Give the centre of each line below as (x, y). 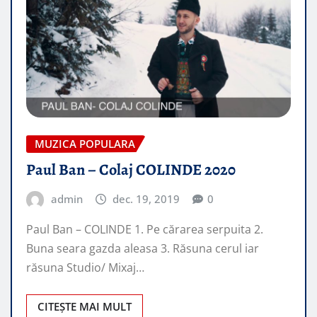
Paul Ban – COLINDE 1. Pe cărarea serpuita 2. (145, 230)
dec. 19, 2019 (146, 198)
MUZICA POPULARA (85, 144)
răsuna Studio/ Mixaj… (85, 268)
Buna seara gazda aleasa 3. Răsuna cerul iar (143, 249)
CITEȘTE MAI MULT (85, 307)
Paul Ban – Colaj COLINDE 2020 (131, 169)
